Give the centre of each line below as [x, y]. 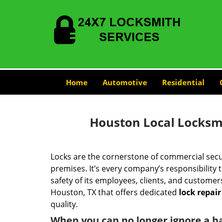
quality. [64, 204]
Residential [183, 82]
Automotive [125, 82]
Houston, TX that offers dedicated [115, 192]
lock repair [200, 192]
